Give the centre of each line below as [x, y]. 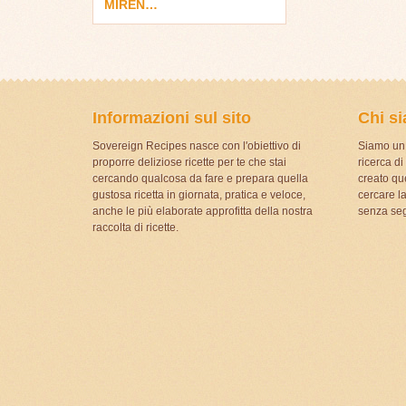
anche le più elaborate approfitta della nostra [203, 211]
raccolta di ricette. [135, 227]
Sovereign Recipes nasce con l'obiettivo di [197, 145]
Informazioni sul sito [172, 117]
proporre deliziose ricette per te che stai [189, 162]
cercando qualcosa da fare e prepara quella [200, 178]
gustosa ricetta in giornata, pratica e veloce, [199, 194]
